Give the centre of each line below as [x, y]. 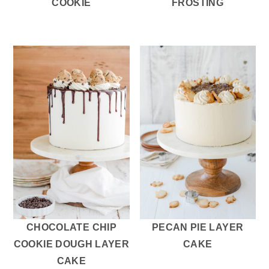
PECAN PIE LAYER [198, 228]
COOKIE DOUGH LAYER [71, 244]
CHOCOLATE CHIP [71, 228]
